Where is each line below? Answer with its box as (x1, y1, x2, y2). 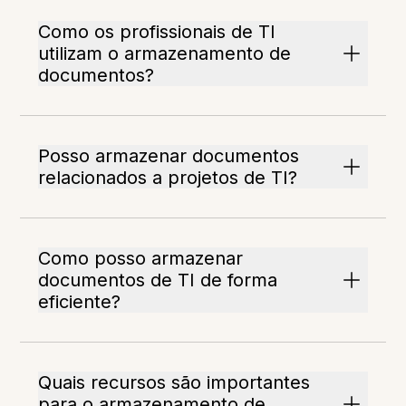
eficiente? (38, 291, 121, 314)
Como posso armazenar (38, 247, 244, 270)
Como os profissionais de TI (38, 21, 276, 43)
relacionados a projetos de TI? (38, 167, 298, 189)
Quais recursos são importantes (38, 372, 311, 394)
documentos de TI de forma (38, 269, 278, 292)
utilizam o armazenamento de (38, 43, 292, 65)
